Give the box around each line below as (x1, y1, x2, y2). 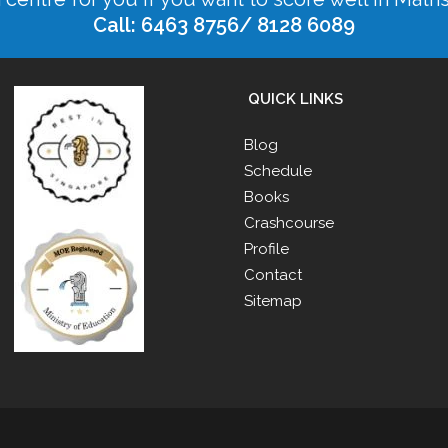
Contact (244, 265, 302, 284)
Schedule (244, 161, 312, 180)
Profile (244, 239, 289, 258)
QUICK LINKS (244, 89, 343, 108)
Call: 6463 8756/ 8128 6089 (93, 12, 355, 37)
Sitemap (244, 291, 302, 310)
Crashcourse (244, 213, 334, 232)
